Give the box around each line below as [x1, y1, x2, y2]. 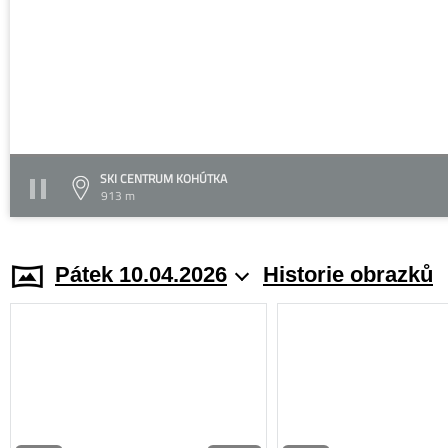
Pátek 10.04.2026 [55, 261, 227, 287]
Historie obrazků [263, 261, 433, 287]
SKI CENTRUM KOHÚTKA [100, 168, 227, 188]
